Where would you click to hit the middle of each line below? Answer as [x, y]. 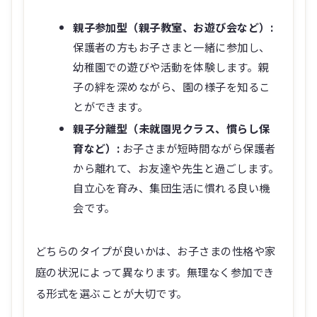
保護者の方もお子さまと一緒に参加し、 [172, 47]
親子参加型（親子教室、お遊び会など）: [173, 27]
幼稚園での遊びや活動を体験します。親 [171, 67]
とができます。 [111, 106]
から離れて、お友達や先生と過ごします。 [176, 168]
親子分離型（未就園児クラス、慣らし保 [172, 128]
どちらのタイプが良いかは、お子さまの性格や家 [156, 251]
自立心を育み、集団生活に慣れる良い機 [172, 188]
